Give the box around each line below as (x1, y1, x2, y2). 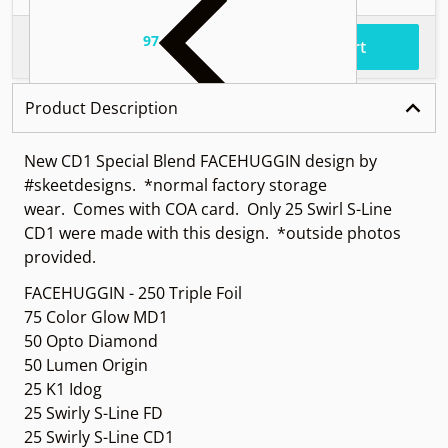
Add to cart (280, 35, 366, 58)
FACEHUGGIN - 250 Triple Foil (24, 281, 242, 304)
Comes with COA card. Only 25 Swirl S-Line (73, 197, 392, 220)
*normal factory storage (144, 173, 327, 196)
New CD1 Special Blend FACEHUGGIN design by (24, 149, 377, 172)
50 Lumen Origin (24, 353, 148, 376)
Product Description (25, 96, 178, 119)
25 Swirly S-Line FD (24, 401, 163, 424)
